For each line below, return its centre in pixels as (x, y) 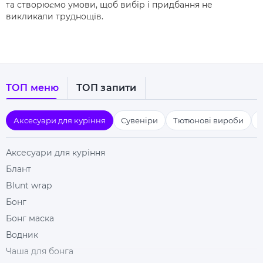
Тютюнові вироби (208, 120)
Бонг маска (30, 218)
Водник (22, 235)
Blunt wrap (29, 186)
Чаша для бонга (40, 251)
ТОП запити (106, 88)
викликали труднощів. (55, 16)
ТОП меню (33, 88)
